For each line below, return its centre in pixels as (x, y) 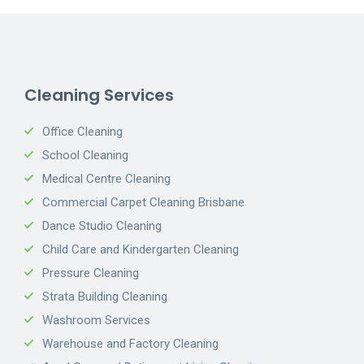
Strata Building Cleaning (105, 296)
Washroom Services (96, 320)
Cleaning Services (99, 95)
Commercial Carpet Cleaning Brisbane (143, 202)
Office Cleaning (82, 131)
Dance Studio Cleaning (102, 225)
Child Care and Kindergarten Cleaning (141, 249)
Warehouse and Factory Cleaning (130, 343)
